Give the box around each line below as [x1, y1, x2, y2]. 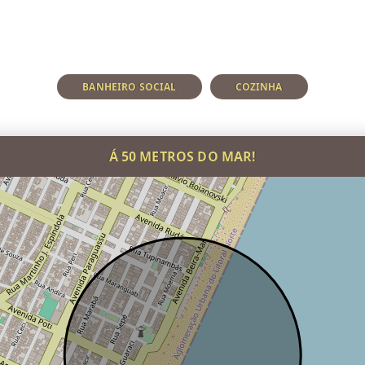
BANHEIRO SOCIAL [82, 79, 177, 94]
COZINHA [235, 79, 283, 94]
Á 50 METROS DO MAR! [108, 147, 257, 165]
